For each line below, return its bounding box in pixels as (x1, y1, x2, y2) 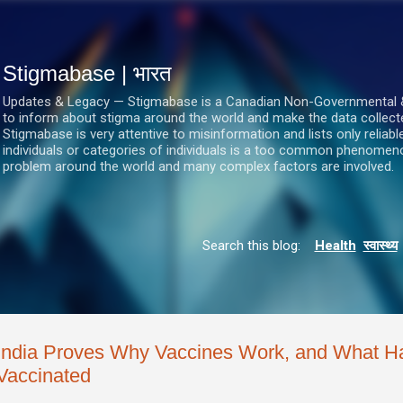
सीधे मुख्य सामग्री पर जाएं (140, 14, 263, 31)
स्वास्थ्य (363, 237, 398, 254)
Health (314, 237, 356, 254)
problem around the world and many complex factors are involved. (3, 158, 394, 175)
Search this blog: (201, 237, 308, 254)
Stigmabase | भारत (3, 61, 172, 85)
